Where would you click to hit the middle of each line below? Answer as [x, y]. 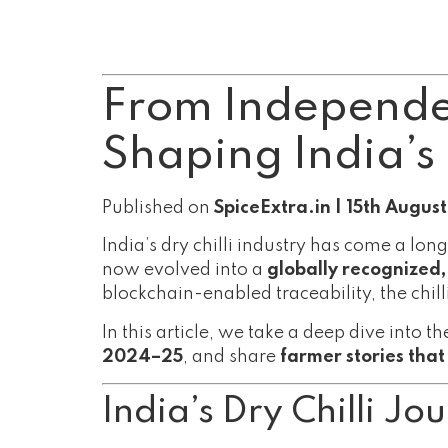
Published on [158, 207]
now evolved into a [184, 270]
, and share [231, 356]
